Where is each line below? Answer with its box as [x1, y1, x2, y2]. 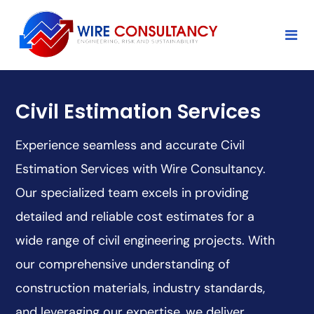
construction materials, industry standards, [15, 280, 266, 297]
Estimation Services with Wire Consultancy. [15, 161, 266, 178]
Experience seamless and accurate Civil [15, 137, 245, 154]
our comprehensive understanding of [15, 256, 231, 273]
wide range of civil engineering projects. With [15, 232, 275, 250]
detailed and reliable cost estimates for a [15, 208, 255, 226]
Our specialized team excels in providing [15, 184, 250, 202]
